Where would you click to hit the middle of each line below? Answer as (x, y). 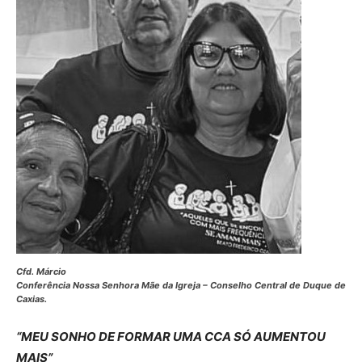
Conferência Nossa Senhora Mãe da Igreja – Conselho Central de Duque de (181, 285)
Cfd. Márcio (41, 271)
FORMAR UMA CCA (174, 336)
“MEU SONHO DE (65, 336)
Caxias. (32, 299)
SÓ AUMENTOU (280, 336)
